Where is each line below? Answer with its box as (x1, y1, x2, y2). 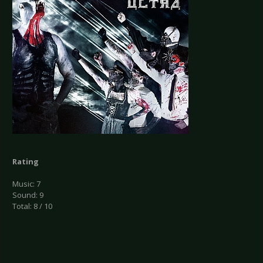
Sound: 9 (12, 190, 43, 201)
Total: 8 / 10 (12, 201, 52, 212)
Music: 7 (12, 178, 41, 190)
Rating (12, 156, 39, 167)
